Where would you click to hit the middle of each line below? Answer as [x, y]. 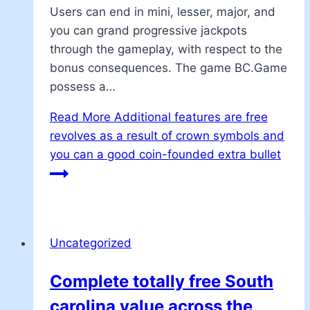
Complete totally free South [162, 281]
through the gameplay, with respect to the [166, 49]
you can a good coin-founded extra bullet [165, 154]
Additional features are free [189, 117]
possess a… [83, 86]
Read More [80, 117]
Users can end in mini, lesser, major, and [163, 11]
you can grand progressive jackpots [148, 30]
